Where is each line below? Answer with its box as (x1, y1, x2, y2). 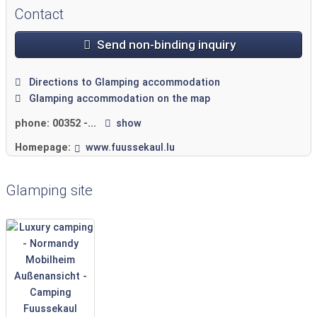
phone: (15, 117, 52, 129)
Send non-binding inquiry (94, 38, 236, 52)
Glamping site (6, 182, 93, 200)
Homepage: (15, 142, 71, 154)
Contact (15, 5, 64, 23)
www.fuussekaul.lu (85, 142, 175, 154)
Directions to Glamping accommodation (25, 76, 220, 89)
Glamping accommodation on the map (25, 93, 210, 105)
